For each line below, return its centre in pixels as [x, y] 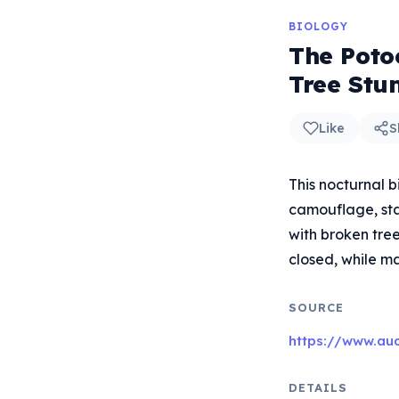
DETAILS [318, 387]
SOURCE [317, 307]
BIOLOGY [318, 26]
